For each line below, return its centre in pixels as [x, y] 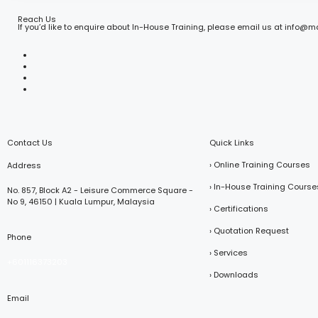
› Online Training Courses [260, 164]
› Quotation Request [249, 230]
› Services [229, 252]
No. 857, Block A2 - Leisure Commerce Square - [100, 190]
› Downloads [234, 274]
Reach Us [37, 19]
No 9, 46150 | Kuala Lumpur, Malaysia [81, 201]
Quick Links [232, 142]
